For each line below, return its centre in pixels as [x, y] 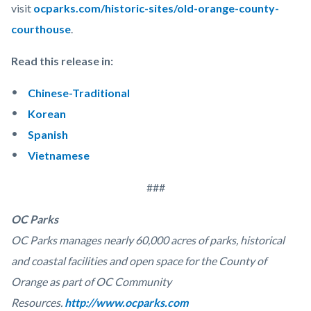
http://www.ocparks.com [126, 302]
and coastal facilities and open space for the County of [139, 260]
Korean [47, 113]
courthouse [41, 28]
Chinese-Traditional [79, 92]
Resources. [38, 302]
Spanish [48, 134]
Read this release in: [62, 60]
